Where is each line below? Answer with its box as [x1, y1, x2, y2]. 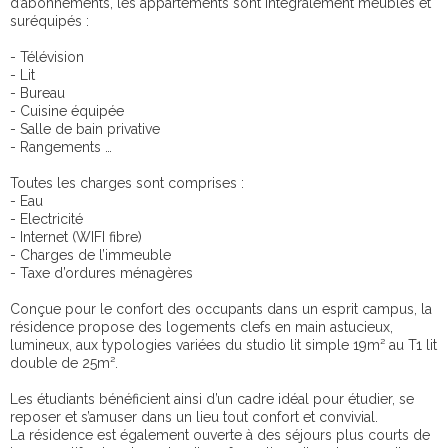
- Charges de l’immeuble [10, 246, 171, 263]
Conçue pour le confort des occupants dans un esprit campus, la [10, 300, 432, 317]
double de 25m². [10, 354, 118, 371]
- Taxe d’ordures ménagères [10, 264, 193, 281]
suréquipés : [10, 12, 89, 29]
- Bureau [10, 84, 65, 101]
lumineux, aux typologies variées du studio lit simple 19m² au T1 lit [10, 336, 437, 353]
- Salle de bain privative [10, 120, 160, 137]
